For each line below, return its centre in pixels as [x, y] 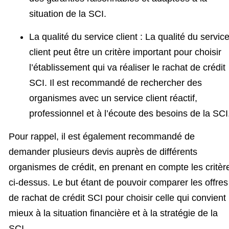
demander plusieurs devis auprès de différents [103, 152]
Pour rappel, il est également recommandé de [102, 136]
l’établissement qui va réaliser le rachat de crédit [127, 67]
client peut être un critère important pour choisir [125, 52]
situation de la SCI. [68, 14]
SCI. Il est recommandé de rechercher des [116, 83]
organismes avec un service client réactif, [113, 98]
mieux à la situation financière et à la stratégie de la [113, 213]
